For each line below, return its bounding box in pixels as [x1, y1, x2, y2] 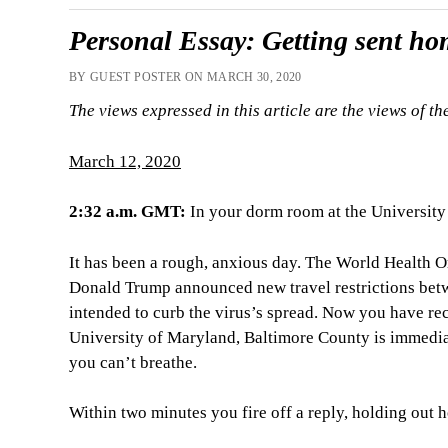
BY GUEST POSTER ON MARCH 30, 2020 [68, 69, 302, 84]
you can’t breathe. [68, 352, 197, 372]
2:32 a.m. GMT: [68, 202, 186, 222]
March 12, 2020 [68, 151, 181, 171]
